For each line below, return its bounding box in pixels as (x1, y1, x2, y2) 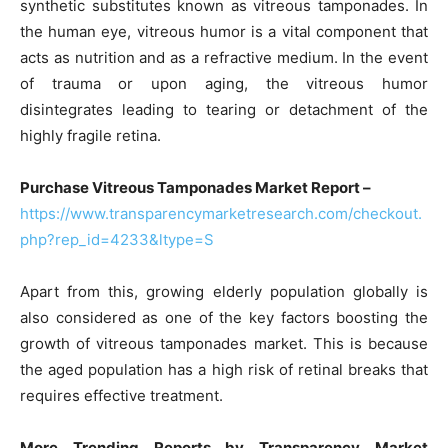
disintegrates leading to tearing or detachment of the (20, 99, 428, 119)
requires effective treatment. (20, 385, 223, 405)
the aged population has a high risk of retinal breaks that (20, 359, 428, 379)
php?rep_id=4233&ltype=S (20, 229, 214, 249)
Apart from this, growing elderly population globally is (20, 281, 428, 301)
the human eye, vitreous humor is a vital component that (20, 21, 428, 41)
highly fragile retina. (20, 125, 161, 145)
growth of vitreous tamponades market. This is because (20, 333, 428, 353)
